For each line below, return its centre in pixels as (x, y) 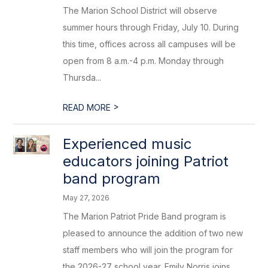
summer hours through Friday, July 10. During (151, 27)
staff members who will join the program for (148, 250)
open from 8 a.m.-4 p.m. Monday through (144, 61)
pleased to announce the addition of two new (153, 233)
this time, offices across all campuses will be (150, 44)
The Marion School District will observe (140, 10)
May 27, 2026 (86, 198)
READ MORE (88, 107)
